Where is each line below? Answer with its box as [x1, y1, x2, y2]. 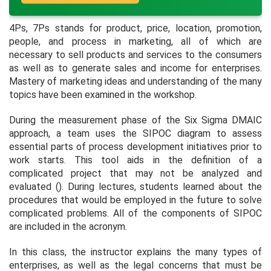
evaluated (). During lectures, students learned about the [9, 180, 262, 192]
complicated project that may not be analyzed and [9, 167, 262, 179]
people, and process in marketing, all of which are [9, 35, 262, 47]
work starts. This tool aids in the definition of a [9, 154, 262, 166]
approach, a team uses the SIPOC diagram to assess [9, 127, 262, 139]
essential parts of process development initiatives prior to [9, 140, 262, 152]
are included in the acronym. [9, 220, 127, 232]
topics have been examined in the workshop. [9, 88, 197, 100]
